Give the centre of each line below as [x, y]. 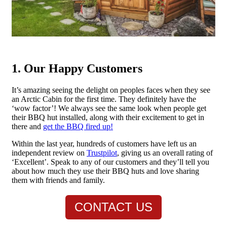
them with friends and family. [58, 180]
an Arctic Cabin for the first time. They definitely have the [104, 99]
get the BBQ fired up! [78, 127]
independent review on [49, 153]
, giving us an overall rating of [165, 153]
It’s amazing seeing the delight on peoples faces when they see [111, 90]
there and [27, 127]
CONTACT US [113, 207]
